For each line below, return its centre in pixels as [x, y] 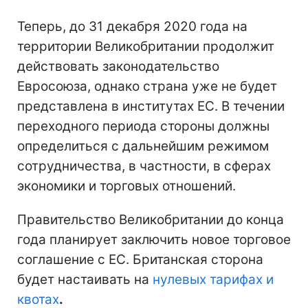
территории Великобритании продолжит [146, 46]
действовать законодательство [118, 66]
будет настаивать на [85, 279]
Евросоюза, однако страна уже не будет [147, 86]
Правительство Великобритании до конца [151, 219]
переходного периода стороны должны [143, 126]
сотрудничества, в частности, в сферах [144, 166]
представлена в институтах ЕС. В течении [151, 106]
